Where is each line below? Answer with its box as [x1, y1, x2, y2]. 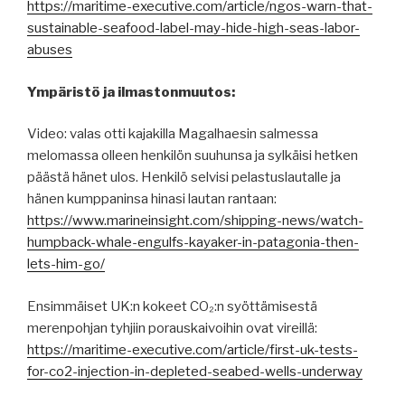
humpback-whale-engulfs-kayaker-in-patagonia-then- [27, 234, 359, 251]
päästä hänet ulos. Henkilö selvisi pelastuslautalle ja [27, 169, 341, 186]
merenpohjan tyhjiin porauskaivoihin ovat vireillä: [27, 319, 317, 336]
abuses [27, 42, 72, 59]
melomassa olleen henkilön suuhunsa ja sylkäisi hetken [27, 147, 358, 165]
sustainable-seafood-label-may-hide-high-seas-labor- [27, 20, 360, 37]
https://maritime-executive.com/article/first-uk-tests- [27, 341, 358, 358]
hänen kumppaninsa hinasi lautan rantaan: [27, 191, 277, 208]
